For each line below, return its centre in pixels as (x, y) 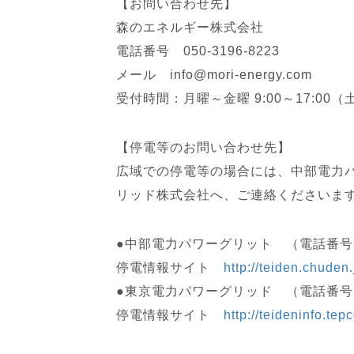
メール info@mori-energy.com (214, 75)
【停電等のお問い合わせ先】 (203, 147)
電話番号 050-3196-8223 (198, 51)
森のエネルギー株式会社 (190, 27)
